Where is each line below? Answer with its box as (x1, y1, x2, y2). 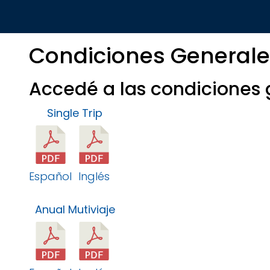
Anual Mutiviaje (29, 202, 116, 217)
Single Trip (29, 105, 103, 121)
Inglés (78, 169, 110, 184)
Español (29, 169, 72, 184)
